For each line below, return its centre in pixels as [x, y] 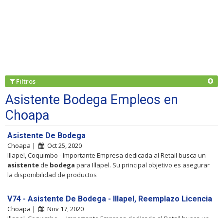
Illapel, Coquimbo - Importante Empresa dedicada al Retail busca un [107, 155]
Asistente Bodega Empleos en [91, 100]
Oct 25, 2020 [63, 145]
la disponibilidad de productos [52, 174]
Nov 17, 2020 [64, 209]
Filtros [27, 81]
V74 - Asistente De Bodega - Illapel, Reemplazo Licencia [110, 199]
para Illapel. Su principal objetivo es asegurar [142, 165]
